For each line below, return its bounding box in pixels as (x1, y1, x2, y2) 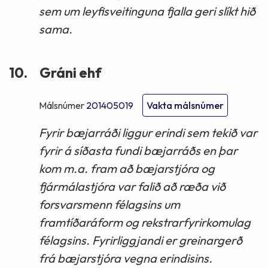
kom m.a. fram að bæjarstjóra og (39, 160, 215, 176)
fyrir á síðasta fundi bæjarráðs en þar (39, 142, 237, 158)
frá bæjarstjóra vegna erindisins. (39, 250, 212, 266)
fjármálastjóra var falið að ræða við (39, 178, 226, 194)
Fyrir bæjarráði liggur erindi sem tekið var (39, 124, 257, 140)
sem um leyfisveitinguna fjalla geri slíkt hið (39, 4, 255, 19)
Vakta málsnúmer (147, 99, 224, 111)
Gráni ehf (39, 64, 102, 82)
